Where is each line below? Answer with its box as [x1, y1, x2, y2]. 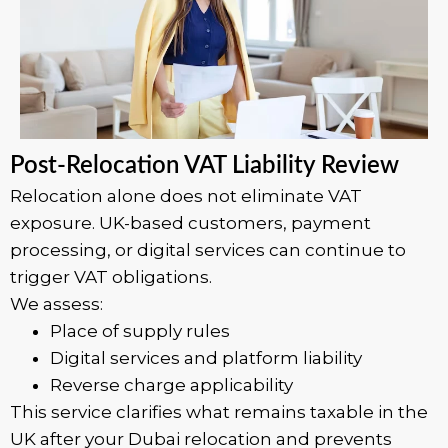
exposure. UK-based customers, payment [10, 213, 371, 233]
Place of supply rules [50, 321, 230, 341]
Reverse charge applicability [50, 375, 293, 395]
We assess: [10, 294, 103, 314]
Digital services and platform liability [50, 348, 362, 368]
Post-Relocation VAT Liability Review [10, 154, 399, 178]
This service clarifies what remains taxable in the [10, 402, 428, 422]
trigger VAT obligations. [10, 267, 212, 287]
